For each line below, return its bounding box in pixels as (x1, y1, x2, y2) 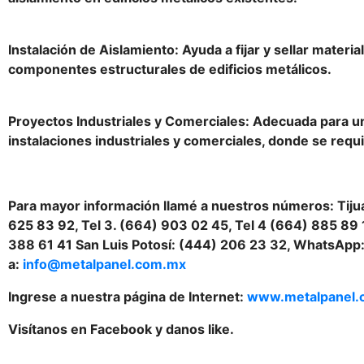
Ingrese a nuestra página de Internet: (8, 288, 247, 305)
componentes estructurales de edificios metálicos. (8, 61, 331, 77)
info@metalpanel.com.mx (23, 256, 186, 272)
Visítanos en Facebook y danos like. (8, 321, 234, 337)
